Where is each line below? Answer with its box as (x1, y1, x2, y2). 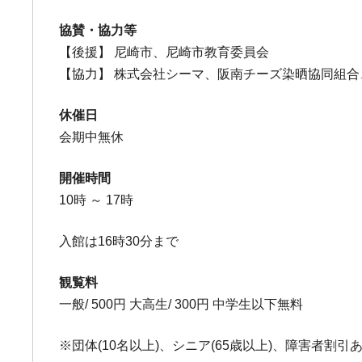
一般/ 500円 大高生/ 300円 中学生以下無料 (59, 297, 304, 311)
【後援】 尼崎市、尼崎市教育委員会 (59, 45, 270, 59)
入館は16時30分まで (59, 234, 179, 248)
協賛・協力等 (59, 23, 137, 37)
